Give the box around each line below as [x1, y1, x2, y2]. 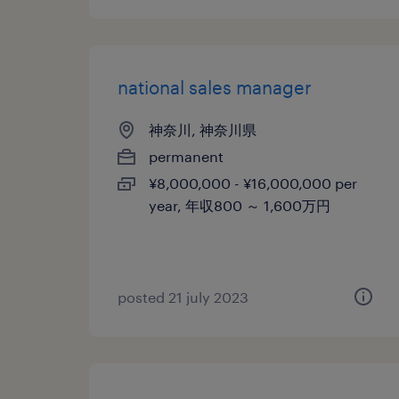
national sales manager [118, 77, 312, 98]
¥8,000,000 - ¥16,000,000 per [149, 175, 357, 191]
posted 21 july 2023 [118, 289, 248, 305]
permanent [149, 148, 224, 165]
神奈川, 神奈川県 [149, 121, 256, 138]
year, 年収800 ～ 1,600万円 [149, 197, 330, 214]
